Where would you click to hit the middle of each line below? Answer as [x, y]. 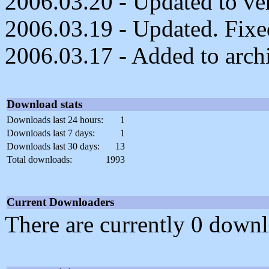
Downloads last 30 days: [53, 147]
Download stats [44, 104]
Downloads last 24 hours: [55, 120]
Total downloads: [39, 160]
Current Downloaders [60, 202]
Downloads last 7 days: [51, 133]
